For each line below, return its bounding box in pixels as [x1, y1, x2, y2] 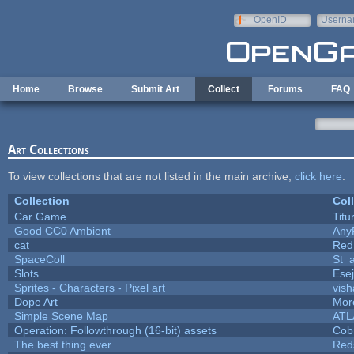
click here [294, 169, 342, 183]
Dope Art [13, 295, 58, 308]
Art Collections [7, 141, 89, 157]
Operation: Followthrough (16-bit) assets [13, 323, 217, 337]
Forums [268, 84, 303, 95]
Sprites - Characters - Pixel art [13, 281, 165, 294]
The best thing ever [13, 337, 111, 351]
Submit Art [131, 84, 179, 95]
